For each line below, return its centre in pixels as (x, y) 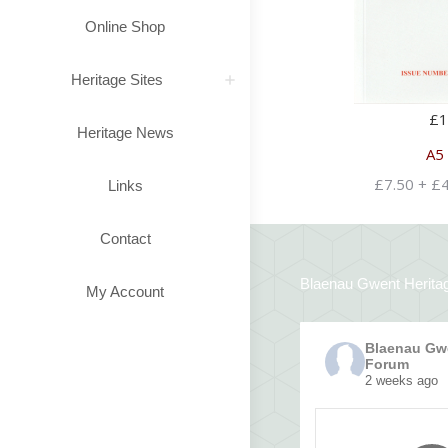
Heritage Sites (116, 79)
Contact (125, 238)
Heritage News (125, 132)
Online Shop (125, 26)
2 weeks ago (401, 380)
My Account (125, 291)
